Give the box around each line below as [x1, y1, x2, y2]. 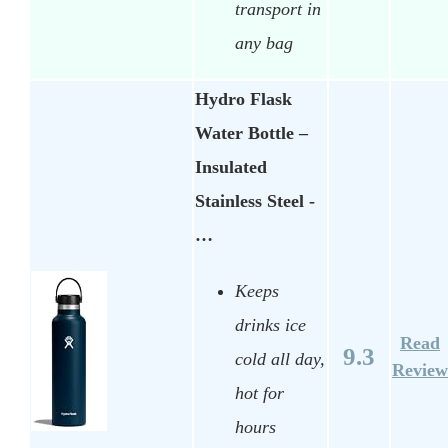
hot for [235, 382, 284, 403]
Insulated [195, 157, 267, 178]
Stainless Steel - [195, 191, 315, 212]
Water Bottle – [195, 123, 308, 144]
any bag [235, 32, 293, 53]
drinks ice [235, 314, 306, 335]
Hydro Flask [195, 89, 292, 110]
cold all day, [235, 348, 325, 369]
